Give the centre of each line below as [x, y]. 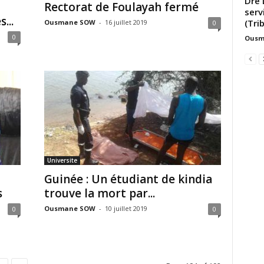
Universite [62, 160]
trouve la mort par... [99, 193]
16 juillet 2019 [126, 22]
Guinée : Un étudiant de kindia [128, 179]
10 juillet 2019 [126, 208]
